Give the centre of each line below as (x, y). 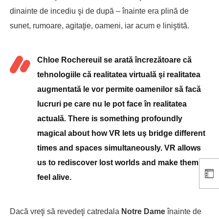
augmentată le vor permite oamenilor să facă (119, 89)
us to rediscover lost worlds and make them (118, 162)
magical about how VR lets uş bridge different (121, 133)
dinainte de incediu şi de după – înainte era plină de (99, 11)
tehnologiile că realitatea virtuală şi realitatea (119, 74)
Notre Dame (143, 211)
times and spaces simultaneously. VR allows (119, 148)
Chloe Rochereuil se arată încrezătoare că (114, 60)
